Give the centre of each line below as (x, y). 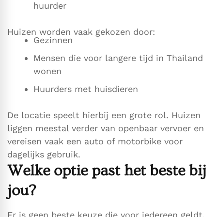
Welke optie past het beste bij (107, 171)
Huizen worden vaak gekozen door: (81, 32)
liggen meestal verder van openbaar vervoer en (106, 128)
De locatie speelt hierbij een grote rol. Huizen (104, 115)
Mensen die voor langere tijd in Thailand (118, 58)
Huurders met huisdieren (86, 89)
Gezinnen (53, 40)
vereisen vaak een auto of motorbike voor (95, 141)
